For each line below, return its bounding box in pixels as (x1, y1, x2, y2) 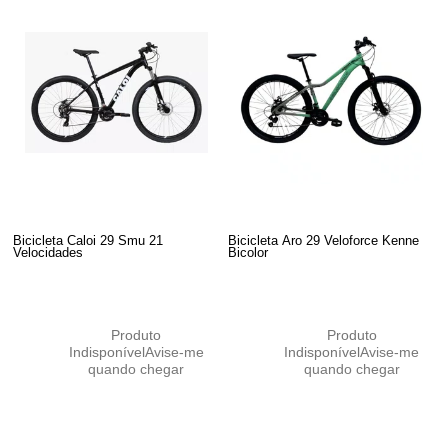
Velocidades (13, 244, 84, 260)
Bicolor (228, 244, 269, 260)
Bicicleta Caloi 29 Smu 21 (13, 232, 164, 248)
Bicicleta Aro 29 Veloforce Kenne (228, 232, 420, 248)
